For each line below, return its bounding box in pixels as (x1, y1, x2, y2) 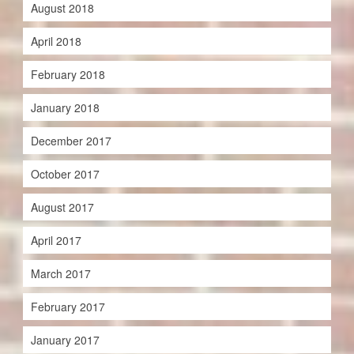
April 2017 (30, 232, 81, 249)
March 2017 (30, 265, 91, 282)
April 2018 (30, 33, 81, 50)
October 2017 (30, 166, 100, 183)
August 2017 (30, 199, 94, 216)
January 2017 (30, 332, 100, 348)
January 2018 (30, 100, 100, 116)
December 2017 (30, 133, 111, 149)
